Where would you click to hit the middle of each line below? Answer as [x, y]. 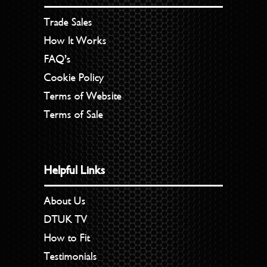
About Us [65, 201]
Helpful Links [75, 170]
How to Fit [67, 237]
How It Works [76, 40]
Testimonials [71, 256]
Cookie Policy [74, 77]
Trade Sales [69, 22]
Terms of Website [83, 96]
